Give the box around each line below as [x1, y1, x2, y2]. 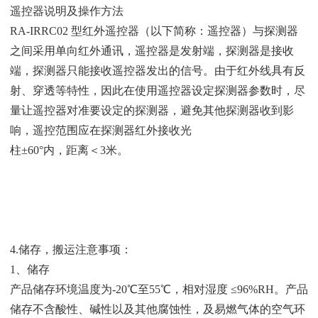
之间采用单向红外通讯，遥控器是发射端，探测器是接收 [10, 44, 294, 57]
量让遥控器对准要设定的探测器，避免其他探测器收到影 [10, 104, 294, 116]
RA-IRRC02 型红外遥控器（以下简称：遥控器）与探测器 [10, 24, 298, 37]
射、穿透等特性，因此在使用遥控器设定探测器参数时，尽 [10, 84, 305, 97]
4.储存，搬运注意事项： [10, 243, 132, 256]
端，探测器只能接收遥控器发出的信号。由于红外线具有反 [10, 64, 305, 77]
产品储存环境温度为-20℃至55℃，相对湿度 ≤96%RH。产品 [10, 283, 308, 295]
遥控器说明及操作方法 [10, 4, 124, 17]
